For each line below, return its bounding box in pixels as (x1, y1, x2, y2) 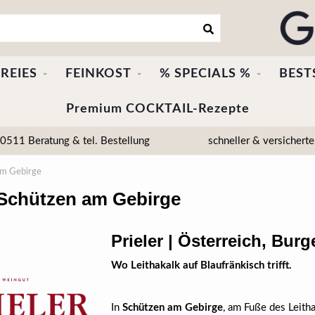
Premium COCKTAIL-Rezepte (65, 103, 250, 115)
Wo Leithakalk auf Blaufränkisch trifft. (110, 260, 292, 271)
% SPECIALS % (159, 67, 251, 80)
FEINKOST (65, 67, 131, 80)
